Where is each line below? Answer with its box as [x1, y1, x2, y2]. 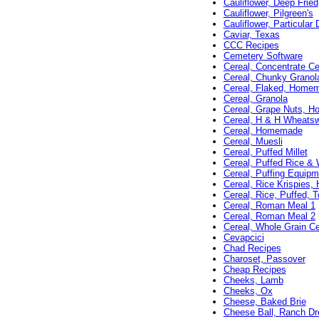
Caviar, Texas [223, 29, 280, 41]
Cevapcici [223, 232, 264, 244]
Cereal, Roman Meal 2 [223, 211, 315, 222]
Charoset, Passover [223, 253, 305, 265]
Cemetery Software [223, 51, 303, 62]
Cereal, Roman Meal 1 [223, 200, 315, 211]
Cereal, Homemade [223, 125, 303, 137]
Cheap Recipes [223, 264, 286, 276]
